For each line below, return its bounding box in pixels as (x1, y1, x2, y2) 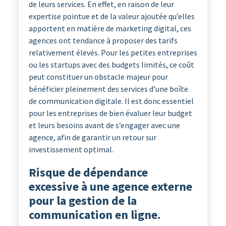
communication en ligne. (28, 207, 160, 223)
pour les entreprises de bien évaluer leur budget (28, 108, 192, 119)
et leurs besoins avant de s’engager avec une (28, 120, 180, 131)
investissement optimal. (28, 144, 114, 155)
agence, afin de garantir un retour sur (28, 132, 156, 143)
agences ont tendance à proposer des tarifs (28, 35, 178, 46)
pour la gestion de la (28, 193, 137, 209)
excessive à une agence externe (28, 179, 192, 195)
